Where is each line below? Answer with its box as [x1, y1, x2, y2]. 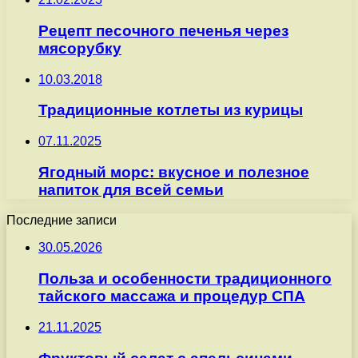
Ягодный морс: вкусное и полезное [38, 163, 309, 181]
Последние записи [6, 213, 117, 228]
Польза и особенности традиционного [38, 270, 332, 288]
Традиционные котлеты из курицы [38, 101, 303, 119]
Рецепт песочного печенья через [38, 22, 288, 39]
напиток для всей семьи [38, 181, 224, 198]
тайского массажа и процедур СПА [38, 288, 305, 305]
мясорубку [38, 39, 121, 57]
